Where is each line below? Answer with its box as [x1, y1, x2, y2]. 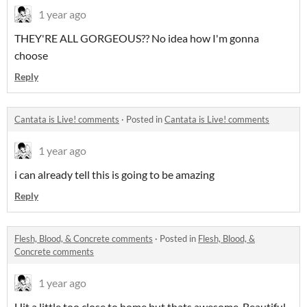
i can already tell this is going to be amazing [14, 168, 214, 182]
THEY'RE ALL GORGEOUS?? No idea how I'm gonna [14, 32, 259, 45]
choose [14, 49, 48, 62]
